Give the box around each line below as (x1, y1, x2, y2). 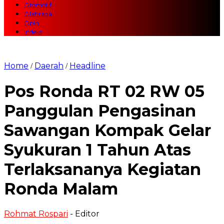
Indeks (24, 28, 42, 36)
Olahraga (24, 10, 52, 18)
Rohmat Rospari (4, 209, 68, 219)
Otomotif (24, 1, 51, 9)
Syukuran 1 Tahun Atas (4, 139, 191, 159)
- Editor (70, 209, 99, 219)
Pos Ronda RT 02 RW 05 (4, 81, 204, 101)
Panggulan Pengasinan (4, 100, 196, 120)
